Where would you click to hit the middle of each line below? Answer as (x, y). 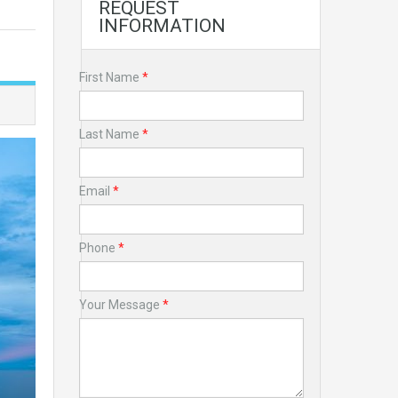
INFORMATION (162, 26)
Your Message (120, 305)
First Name (110, 78)
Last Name (110, 135)
